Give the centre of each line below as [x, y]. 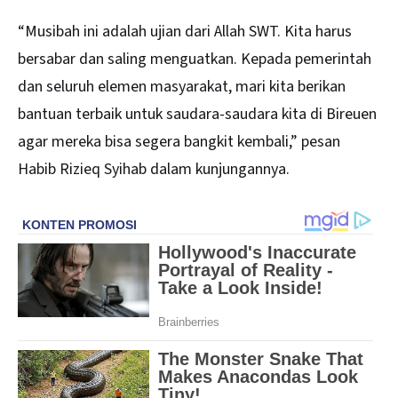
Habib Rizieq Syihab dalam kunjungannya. [154, 169]
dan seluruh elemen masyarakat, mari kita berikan [182, 86]
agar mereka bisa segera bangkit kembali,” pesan [179, 141]
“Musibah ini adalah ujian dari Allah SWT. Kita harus [185, 31]
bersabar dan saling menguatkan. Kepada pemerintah [195, 59]
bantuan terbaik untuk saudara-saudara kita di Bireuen [197, 114]
